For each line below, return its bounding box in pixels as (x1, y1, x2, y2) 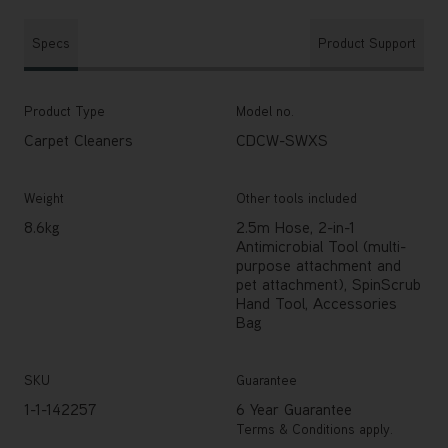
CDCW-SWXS (236, 129, 328, 150)
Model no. (236, 101, 294, 120)
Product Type (24, 101, 105, 120)
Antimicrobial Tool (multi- (236, 235, 406, 256)
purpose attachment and (236, 254, 401, 275)
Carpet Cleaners (24, 129, 133, 150)
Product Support (318, 33, 416, 52)
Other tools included (236, 188, 357, 207)
